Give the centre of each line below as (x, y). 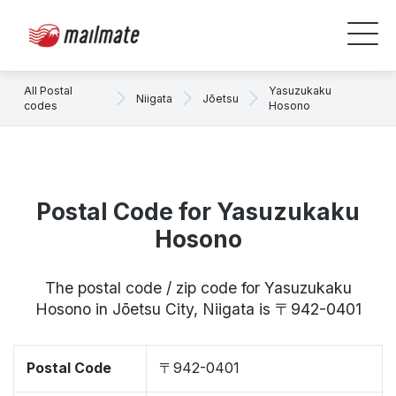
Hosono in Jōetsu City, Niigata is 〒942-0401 (198, 309)
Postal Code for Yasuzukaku (198, 212)
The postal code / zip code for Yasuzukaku (198, 288)
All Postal (48, 91)
